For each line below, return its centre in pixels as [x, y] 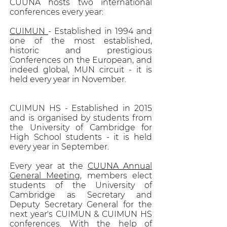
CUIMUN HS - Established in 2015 [81, 108]
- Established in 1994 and [100, 31]
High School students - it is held [81, 137]
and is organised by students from [81, 118]
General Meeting [45, 176]
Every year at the [49, 166]
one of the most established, [81, 41]
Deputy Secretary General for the [81, 204]
